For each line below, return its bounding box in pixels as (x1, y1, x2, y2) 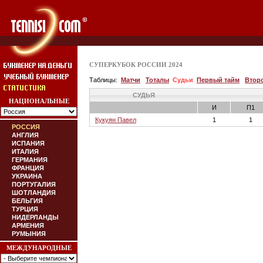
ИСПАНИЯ (12, 140, 45, 147)
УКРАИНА (12, 173, 42, 180)
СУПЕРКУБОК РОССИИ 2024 (89, 61, 183, 68)
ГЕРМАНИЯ (12, 156, 48, 163)
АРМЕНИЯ (12, 222, 44, 229)
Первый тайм (197, 76, 240, 83)
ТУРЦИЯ (12, 205, 38, 213)
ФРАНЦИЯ (12, 164, 44, 171)
